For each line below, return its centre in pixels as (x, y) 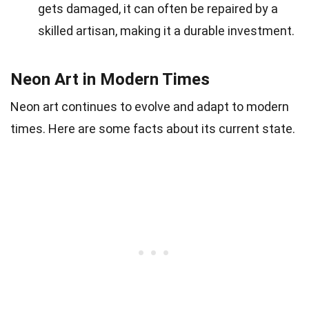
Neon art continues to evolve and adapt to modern (150, 106)
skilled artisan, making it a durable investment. (166, 30)
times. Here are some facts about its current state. (153, 128)
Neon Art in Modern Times (110, 79)
